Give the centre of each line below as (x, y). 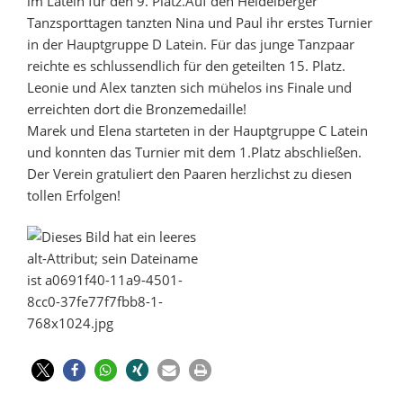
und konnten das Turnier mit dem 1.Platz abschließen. (194, 152)
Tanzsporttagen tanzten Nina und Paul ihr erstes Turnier (200, 22)
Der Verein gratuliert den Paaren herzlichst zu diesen (189, 173)
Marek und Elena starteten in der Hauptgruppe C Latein (197, 130)
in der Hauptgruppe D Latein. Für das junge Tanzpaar (191, 44)
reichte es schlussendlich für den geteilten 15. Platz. (186, 65)
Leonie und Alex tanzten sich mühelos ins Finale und (189, 87)
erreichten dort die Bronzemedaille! (137, 108)
